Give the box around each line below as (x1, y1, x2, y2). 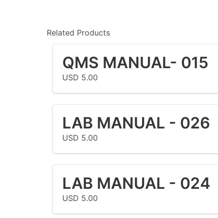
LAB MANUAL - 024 (62, 173, 210, 193)
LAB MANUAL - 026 (62, 113, 210, 132)
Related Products (47, 27, 110, 37)
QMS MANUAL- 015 (62, 53, 208, 72)
